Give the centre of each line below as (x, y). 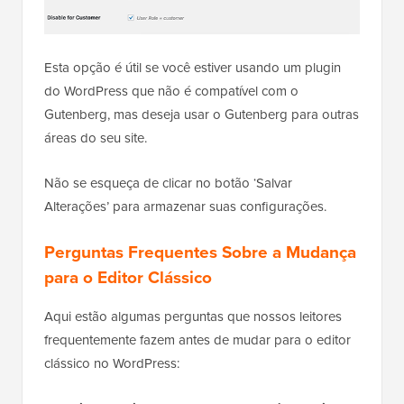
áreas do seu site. (96, 138)
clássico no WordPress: (112, 363)
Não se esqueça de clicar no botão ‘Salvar (168, 183)
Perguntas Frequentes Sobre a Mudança (200, 252)
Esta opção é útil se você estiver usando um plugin (193, 67)
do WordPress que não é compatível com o (171, 91)
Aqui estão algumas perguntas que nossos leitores (193, 316)
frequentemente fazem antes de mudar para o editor (197, 340)
